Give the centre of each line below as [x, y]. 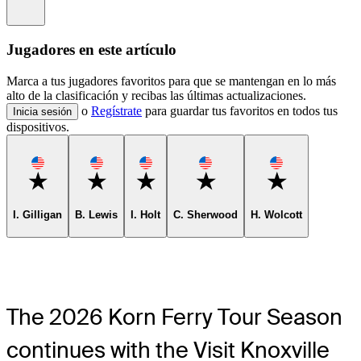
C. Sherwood [205, 215]
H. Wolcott [276, 215]
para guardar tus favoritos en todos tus [240, 110]
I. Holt [145, 215]
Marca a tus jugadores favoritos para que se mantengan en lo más [171, 81]
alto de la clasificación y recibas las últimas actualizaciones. [156, 95]
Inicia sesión [42, 111]
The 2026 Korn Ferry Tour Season [174, 317]
